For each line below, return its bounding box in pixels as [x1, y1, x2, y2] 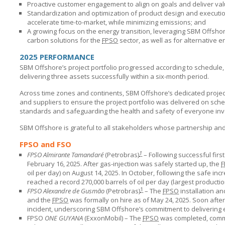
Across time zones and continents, [20, 88, 126, 97]
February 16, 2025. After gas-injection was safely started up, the [27, 159, 221, 168]
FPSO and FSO [20, 139, 71, 149]
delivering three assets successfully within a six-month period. [20, 72, 209, 81]
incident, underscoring [27, 204, 96, 213]
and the [27, 195, 52, 204]
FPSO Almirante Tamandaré [27, 150, 103, 159]
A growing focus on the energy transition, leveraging [27, 27, 187, 36]
